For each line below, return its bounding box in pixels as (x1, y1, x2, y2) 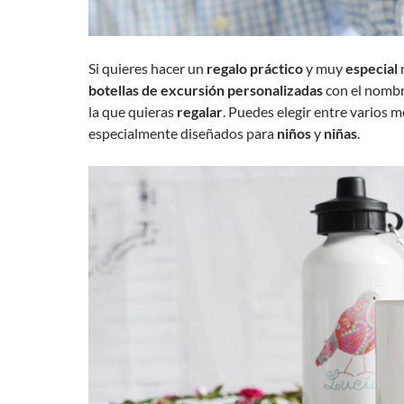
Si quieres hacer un (88, 60, 207, 78)
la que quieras (88, 103, 177, 121)
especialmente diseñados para (88, 124, 277, 142)
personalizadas (227, 81, 323, 99)
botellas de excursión (88, 81, 225, 99)
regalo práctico (207, 60, 303, 78)
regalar (177, 103, 223, 121)
